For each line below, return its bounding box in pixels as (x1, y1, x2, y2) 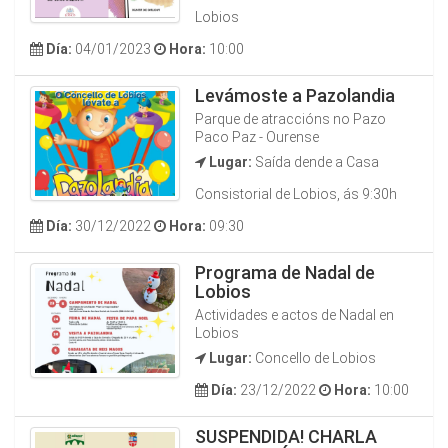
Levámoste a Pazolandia (195, 85, 395, 106)
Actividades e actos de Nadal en (195, 307, 394, 323)
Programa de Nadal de (195, 262, 375, 283)
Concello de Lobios (252, 350, 376, 366)
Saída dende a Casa (252, 154, 379, 170)
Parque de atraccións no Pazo (195, 111, 386, 127)
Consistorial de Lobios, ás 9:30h (195, 186, 397, 202)
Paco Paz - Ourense (195, 129, 319, 145)
